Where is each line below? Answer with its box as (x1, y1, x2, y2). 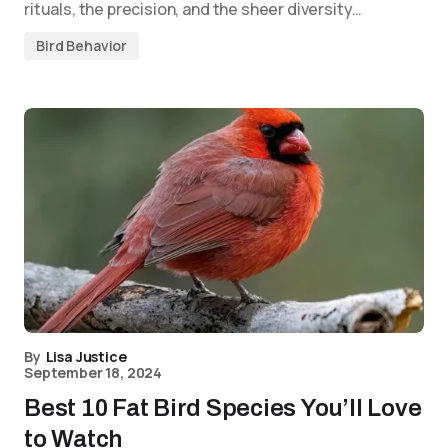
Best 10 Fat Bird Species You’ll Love (24, 395, 422, 421)
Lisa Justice (45, 347, 127, 366)
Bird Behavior (36, 36, 128, 55)
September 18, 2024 (24, 363, 163, 382)
